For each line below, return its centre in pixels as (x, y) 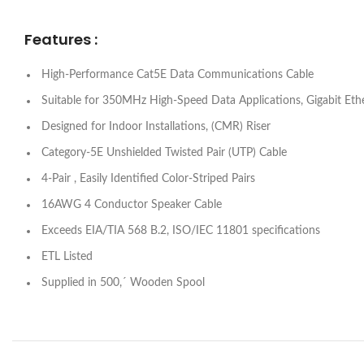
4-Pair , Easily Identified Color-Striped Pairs (147, 178)
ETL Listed (65, 256)
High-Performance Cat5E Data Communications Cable (176, 74)
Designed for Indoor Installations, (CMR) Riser (154, 126)
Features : (61, 39)
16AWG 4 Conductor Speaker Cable (130, 204)
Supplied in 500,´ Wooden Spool (121, 282)
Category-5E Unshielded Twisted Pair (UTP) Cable (162, 152)
